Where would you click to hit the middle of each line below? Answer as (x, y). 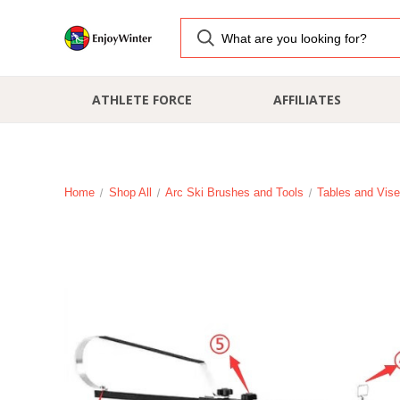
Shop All (130, 192)
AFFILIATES (307, 100)
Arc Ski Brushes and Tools (234, 192)
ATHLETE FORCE (142, 100)
